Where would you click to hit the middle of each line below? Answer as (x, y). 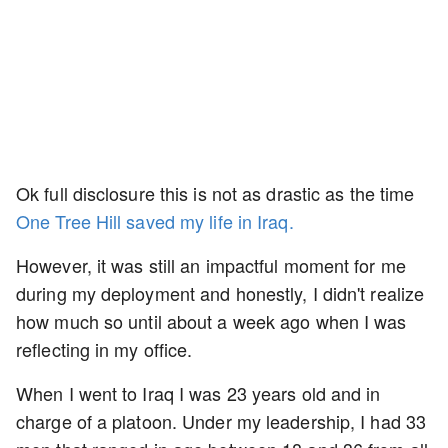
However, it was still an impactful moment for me (211, 265)
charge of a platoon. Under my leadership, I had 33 (221, 421)
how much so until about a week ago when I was (211, 321)
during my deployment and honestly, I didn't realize (220, 293)
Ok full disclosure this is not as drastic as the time (215, 193)
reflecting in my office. (107, 349)
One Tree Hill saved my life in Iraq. (155, 221)
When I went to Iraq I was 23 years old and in (198, 393)
